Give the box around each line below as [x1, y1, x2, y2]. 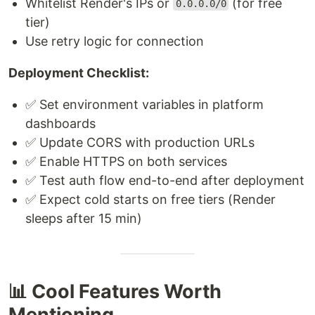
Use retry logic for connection [25, 33, 204, 49]
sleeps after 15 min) [25, 210, 142, 226]
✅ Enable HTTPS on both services [25, 153, 227, 169]
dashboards [25, 115, 96, 131]
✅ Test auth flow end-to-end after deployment [25, 172, 304, 188]
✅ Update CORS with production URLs [25, 134, 255, 150]
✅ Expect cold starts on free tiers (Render [25, 191, 276, 207]
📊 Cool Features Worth [8, 279, 221, 303]
